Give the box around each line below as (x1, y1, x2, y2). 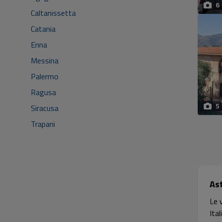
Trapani (31, 118, 55, 130)
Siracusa (31, 102, 58, 114)
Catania (31, 23, 55, 35)
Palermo (31, 70, 58, 82)
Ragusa (31, 86, 56, 98)
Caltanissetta (31, 7, 76, 19)
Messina (31, 55, 58, 66)
